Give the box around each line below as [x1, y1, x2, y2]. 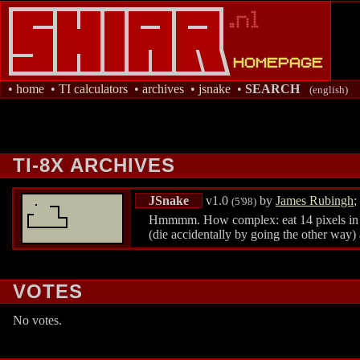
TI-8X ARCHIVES [12, 154, 175, 177]
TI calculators [59, 82, 128, 96]
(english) [309, 84, 348, 96]
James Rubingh [276, 193, 354, 207]
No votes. [13, 313, 62, 328]
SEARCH [245, 82, 303, 96]
